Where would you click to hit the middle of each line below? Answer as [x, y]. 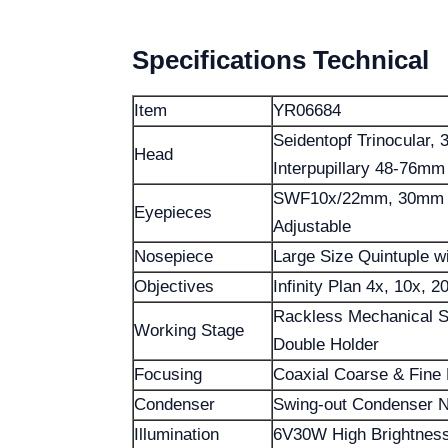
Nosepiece [173, 256]
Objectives [174, 286]
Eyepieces [173, 212]
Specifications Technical [280, 60]
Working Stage [189, 330]
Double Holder [326, 344]
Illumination [176, 434]
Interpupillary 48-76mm [359, 168]
